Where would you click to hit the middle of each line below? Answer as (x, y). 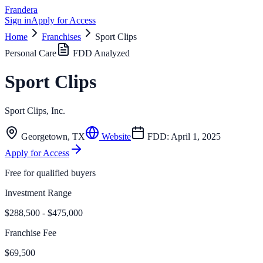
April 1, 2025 (196, 136)
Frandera (21, 10)
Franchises (61, 37)
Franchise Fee (31, 232)
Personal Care (31, 53)
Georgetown (44, 136)
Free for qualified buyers (50, 173)
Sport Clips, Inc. (35, 110)
